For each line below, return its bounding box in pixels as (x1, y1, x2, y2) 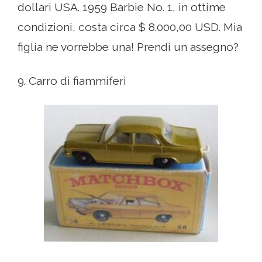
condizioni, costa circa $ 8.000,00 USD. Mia (18, 20, 242, 34)
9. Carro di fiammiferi (18, 74, 126, 88)
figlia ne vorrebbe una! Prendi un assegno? (18, 40, 239, 54)
